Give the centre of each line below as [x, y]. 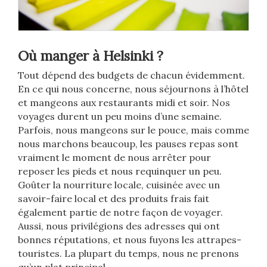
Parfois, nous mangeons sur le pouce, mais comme [133, 130]
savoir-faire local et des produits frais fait [114, 199]
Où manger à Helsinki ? [91, 56]
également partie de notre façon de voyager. [120, 212]
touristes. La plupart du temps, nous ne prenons [128, 254]
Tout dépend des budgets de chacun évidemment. [131, 75]
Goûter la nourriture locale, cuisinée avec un [119, 185]
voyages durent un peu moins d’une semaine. [120, 117]
